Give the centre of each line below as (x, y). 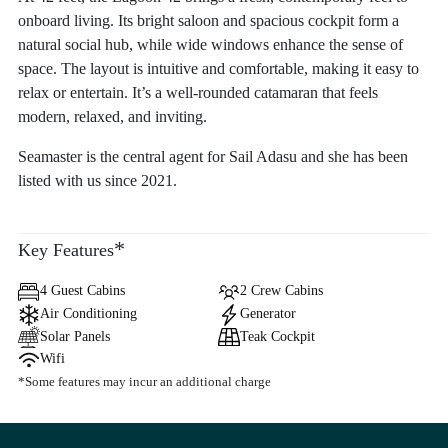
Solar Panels (75, 336)
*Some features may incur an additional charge (144, 382)
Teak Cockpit (277, 336)
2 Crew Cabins (281, 290)
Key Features (66, 250)
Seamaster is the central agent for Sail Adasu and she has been (213, 156)
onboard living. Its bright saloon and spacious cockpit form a (208, 20)
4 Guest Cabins (82, 290)
